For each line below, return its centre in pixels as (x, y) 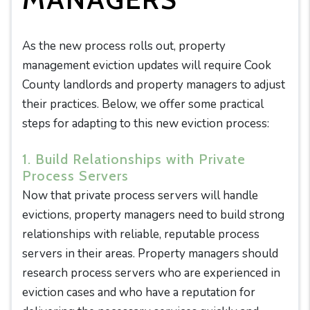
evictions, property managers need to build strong (153, 215)
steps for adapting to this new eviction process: (146, 124)
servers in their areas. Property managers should (150, 254)
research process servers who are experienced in (151, 273)
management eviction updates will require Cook (147, 65)
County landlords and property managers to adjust (154, 85)
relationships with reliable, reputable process (141, 234)
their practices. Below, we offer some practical (143, 104)
